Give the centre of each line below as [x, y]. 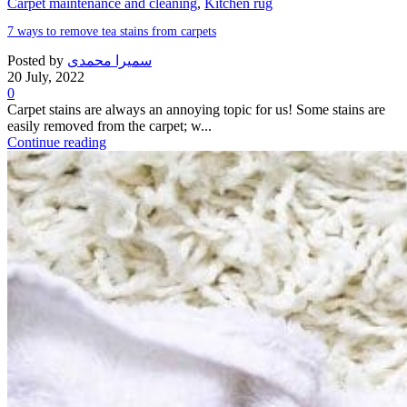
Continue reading [57, 143]
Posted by [35, 61]
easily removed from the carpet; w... [109, 126]
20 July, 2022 [46, 77]
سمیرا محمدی [109, 61]
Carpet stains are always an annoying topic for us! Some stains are [196, 110]
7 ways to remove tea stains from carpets [112, 32]
